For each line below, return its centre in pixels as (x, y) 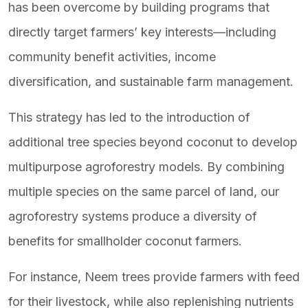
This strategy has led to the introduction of (129, 117)
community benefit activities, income (112, 57)
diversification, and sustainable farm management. (151, 81)
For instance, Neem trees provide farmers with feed (154, 277)
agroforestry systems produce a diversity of (133, 216)
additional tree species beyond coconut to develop (153, 142)
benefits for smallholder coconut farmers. (127, 241)
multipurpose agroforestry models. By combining (146, 167)
